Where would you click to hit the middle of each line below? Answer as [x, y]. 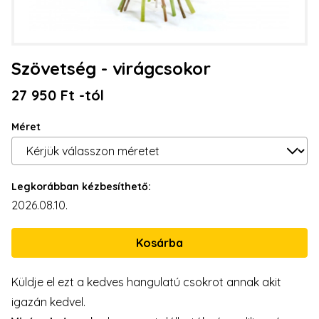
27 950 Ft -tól [58, 95]
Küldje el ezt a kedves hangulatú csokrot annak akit [146, 282]
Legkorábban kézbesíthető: [81, 187]
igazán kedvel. [48, 302]
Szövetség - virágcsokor [111, 68]
